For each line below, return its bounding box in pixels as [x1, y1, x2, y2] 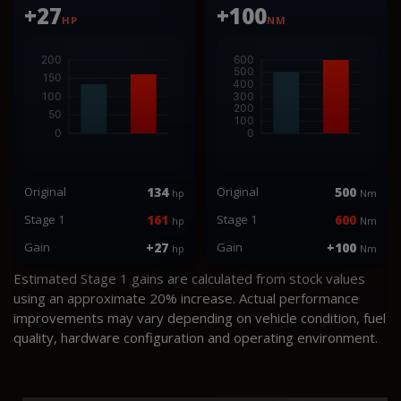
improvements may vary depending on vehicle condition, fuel [13, 308, 386, 327]
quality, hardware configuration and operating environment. [13, 328, 378, 346]
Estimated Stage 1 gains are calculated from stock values [13, 269, 365, 287]
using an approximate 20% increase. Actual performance [13, 288, 359, 307]
